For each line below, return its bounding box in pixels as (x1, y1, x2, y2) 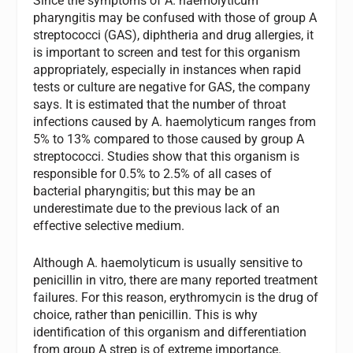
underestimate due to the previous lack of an (33, 200, 281, 216)
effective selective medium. (33, 217, 185, 233)
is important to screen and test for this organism (33, 44, 301, 60)
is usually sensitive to (184, 255, 303, 271)
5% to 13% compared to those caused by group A (33, 131, 305, 147)
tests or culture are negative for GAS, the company (33, 79, 311, 95)
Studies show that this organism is (107, 148, 300, 164)
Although (33, 255, 87, 271)
